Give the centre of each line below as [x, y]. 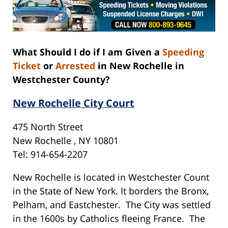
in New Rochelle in [140, 65]
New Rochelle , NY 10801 [66, 140]
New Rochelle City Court [74, 103]
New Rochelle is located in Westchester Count [111, 177]
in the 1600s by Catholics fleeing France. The [109, 218]
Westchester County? [61, 79]
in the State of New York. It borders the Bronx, [111, 191]
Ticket [27, 65]
